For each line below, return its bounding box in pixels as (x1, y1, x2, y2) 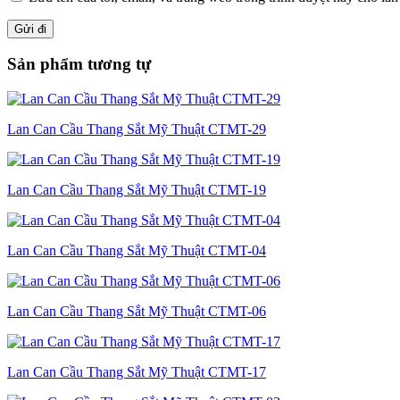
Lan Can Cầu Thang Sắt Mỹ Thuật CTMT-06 (7, 304, 266, 320)
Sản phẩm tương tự (7, 54, 151, 74)
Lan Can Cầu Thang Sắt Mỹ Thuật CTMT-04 (7, 243, 266, 259)
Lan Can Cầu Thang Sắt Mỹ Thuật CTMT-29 (7, 121, 266, 137)
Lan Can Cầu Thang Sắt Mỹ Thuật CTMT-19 (7, 182, 266, 198)
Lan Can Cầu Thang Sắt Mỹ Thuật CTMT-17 (7, 364, 266, 380)
